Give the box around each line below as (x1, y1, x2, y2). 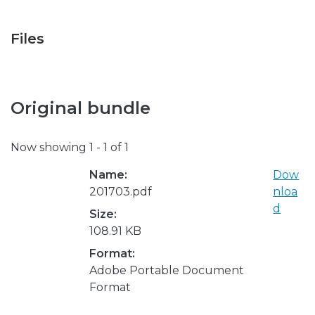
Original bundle (11, 98, 150, 118)
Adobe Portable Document (89, 263, 244, 277)
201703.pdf (89, 184, 152, 198)
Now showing (11, 140, 89, 154)
